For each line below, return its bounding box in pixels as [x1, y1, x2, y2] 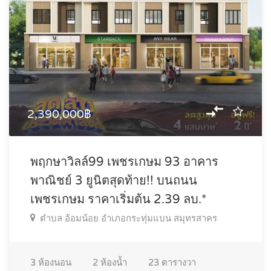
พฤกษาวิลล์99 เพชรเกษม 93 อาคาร [30, 154, 218, 169]
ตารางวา [159, 256, 196, 268]
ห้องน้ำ [98, 256, 127, 268]
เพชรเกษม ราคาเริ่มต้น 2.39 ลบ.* [30, 192, 206, 207]
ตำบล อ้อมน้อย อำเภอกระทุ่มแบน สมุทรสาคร [40, 212, 217, 224]
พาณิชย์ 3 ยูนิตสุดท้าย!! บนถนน [30, 173, 197, 188]
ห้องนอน [36, 256, 71, 268]
